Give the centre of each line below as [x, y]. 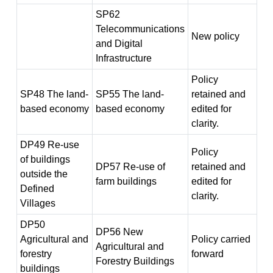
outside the [44, 174]
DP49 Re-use [49, 145]
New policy [215, 36]
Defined [37, 189]
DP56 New [119, 232]
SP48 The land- [54, 94]
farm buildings [126, 181]
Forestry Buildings [135, 261]
